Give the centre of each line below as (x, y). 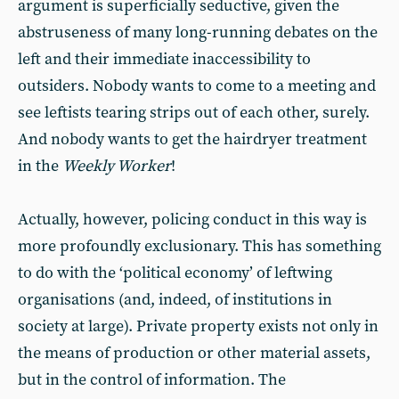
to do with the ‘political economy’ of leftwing (175, 273)
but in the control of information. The (152, 380)
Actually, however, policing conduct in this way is (192, 220)
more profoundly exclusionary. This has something (199, 246)
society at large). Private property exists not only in (198, 326)
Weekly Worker (117, 166)
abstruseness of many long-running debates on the (198, 33)
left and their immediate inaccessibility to (164, 59)
